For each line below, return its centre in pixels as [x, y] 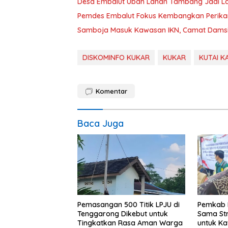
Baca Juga [101, 124]
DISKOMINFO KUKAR [116, 58]
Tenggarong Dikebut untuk [123, 214]
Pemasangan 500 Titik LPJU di [129, 205]
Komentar [111, 91]
